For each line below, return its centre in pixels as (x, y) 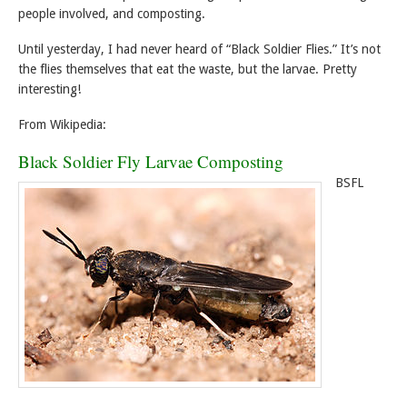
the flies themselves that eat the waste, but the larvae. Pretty (188, 69)
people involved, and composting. (112, 14)
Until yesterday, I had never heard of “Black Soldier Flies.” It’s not (199, 50)
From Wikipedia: (62, 124)
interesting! (50, 89)
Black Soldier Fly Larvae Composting (151, 161)
